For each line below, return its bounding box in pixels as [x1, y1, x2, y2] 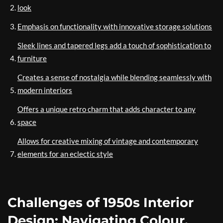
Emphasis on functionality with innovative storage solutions [17, 22, 212, 31]
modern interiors [17, 86, 72, 95]
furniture [17, 54, 47, 63]
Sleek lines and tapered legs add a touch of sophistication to [17, 41, 211, 50]
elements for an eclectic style [17, 149, 113, 159]
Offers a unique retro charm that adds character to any [17, 105, 196, 114]
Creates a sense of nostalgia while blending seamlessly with [17, 73, 212, 82]
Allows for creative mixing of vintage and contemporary [17, 136, 198, 146]
